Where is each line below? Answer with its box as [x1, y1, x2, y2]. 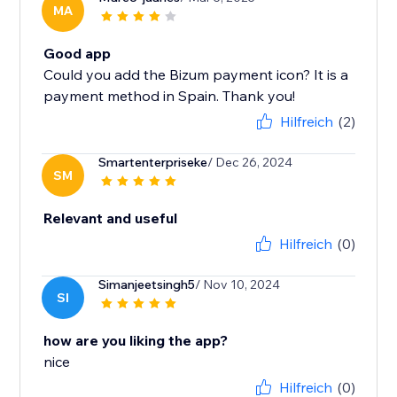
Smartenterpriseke [98, 154, 208, 171]
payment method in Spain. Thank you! [43, 87, 296, 105]
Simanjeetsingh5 [98, 276, 196, 293]
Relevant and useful [43, 209, 178, 228]
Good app [43, 44, 112, 63]
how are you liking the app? [43, 331, 229, 350]
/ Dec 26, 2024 [207, 154, 293, 171]
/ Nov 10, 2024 [195, 276, 281, 293]
